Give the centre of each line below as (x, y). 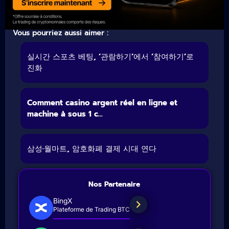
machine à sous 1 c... (65, 114)
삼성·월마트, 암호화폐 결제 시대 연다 (91, 148)
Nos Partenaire (114, 184)
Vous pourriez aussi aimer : (61, 33)
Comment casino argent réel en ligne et (102, 102)
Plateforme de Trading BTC (91, 210)
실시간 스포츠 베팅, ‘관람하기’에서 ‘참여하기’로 (110, 56)
